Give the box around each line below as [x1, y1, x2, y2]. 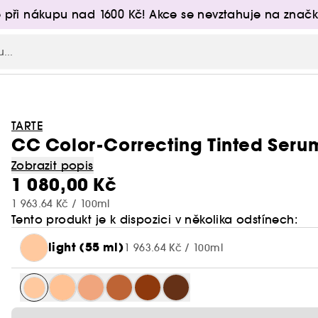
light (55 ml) [48, 239, 125, 256]
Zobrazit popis [11, 158, 94, 172]
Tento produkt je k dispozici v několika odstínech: [11, 212, 297, 226]
